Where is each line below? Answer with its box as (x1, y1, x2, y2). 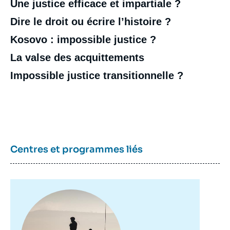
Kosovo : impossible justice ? (10, 34, 156, 45)
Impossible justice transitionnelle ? (10, 70, 183, 81)
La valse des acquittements (10, 52, 144, 63)
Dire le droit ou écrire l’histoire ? (10, 16, 171, 27)
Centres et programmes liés (10, 144, 143, 155)
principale (21, 197, 56, 206)
